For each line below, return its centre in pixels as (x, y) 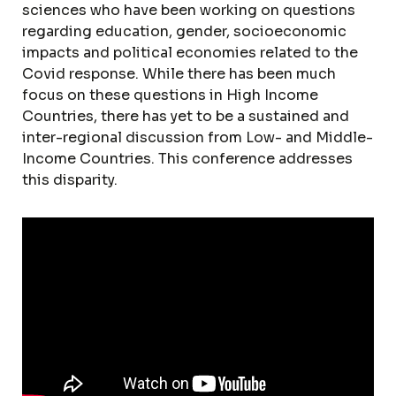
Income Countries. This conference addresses (187, 159)
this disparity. (70, 180)
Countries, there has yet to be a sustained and (186, 116)
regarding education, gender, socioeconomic (184, 31)
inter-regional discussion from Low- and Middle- (198, 137)
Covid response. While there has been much (179, 74)
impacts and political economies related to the (190, 53)
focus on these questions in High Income (170, 95)
